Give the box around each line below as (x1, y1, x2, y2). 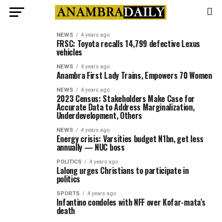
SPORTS (56, 190, 80, 197)
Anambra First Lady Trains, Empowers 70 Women (56, 69, 212, 81)
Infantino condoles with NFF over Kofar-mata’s (56, 196, 206, 208)
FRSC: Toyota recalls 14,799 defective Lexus (56, 38, 200, 50)
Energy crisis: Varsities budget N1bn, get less (56, 133, 204, 145)
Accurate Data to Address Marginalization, (56, 101, 195, 113)
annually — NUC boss (56, 141, 125, 153)
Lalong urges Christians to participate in (56, 165, 189, 176)
